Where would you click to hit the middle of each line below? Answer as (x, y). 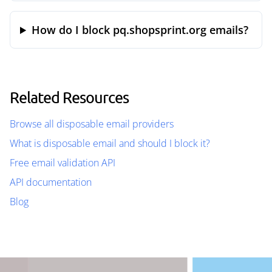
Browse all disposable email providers (92, 124)
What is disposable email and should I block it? (110, 143)
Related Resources (69, 97)
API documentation (51, 182)
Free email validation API (63, 163)
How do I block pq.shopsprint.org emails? (140, 30)
